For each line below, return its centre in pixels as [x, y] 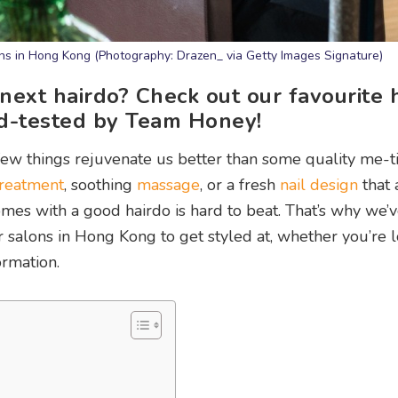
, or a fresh [240, 185]
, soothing [100, 185]
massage [168, 185]
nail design [319, 185]
